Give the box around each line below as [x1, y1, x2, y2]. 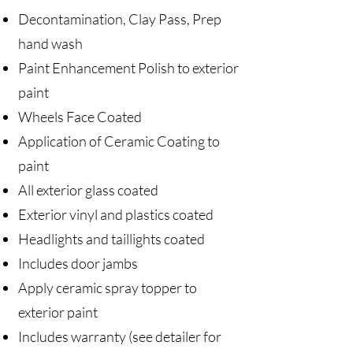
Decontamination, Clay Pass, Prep [18, 10, 221, 28]
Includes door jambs [18, 255, 138, 272]
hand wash [18, 35, 83, 52]
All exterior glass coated [18, 181, 158, 199]
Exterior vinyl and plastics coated [18, 206, 214, 223]
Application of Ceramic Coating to [18, 132, 220, 150]
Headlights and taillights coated [18, 230, 205, 247]
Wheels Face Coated [18, 108, 142, 125]
